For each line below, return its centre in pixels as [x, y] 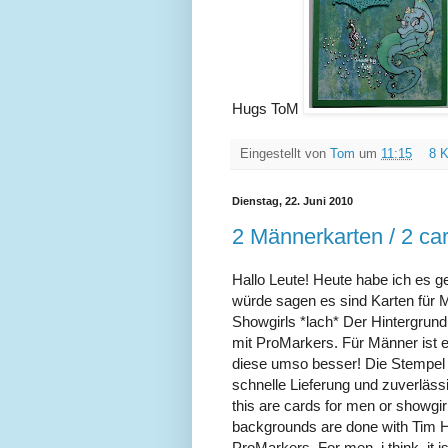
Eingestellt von [285, 154]
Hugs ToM [267, 109]
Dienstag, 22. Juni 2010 [292, 201]
